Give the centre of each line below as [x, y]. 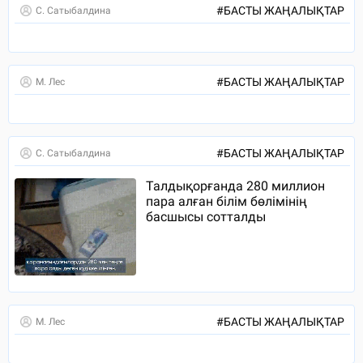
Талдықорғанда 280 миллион [235, 186]
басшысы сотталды [206, 217]
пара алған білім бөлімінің [226, 202]
